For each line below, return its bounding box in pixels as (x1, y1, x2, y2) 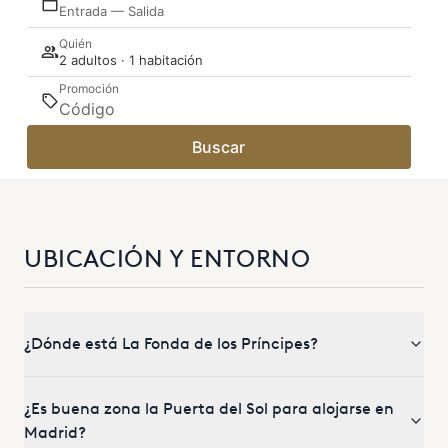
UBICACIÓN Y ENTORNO (24, 244, 311, 273)
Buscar (192, 137, 246, 157)
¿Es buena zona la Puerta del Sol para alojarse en (24, 399, 394, 418)
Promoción (58, 81, 119, 96)
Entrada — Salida (58, 2, 164, 19)
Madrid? (24, 423, 86, 442)
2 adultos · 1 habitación (58, 51, 203, 68)
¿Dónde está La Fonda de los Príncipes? (24, 334, 318, 353)
